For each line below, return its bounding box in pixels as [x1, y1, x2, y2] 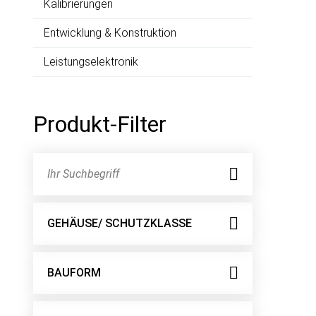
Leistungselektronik [44, 55, 138, 68]
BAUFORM [47, 265, 101, 279]
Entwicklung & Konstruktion [44, 26, 176, 39]
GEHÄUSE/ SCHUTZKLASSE [47, 216, 192, 230]
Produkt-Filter [33, 111, 166, 138]
